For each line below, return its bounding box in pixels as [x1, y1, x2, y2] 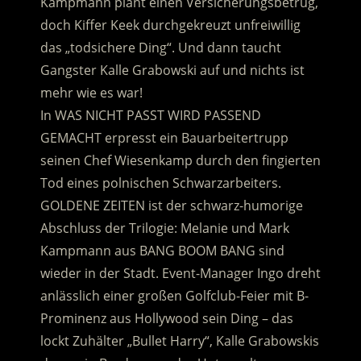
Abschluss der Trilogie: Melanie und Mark [39, 219, 289, 238]
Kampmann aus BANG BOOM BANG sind [39, 242, 284, 260]
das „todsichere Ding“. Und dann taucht [39, 39, 281, 57]
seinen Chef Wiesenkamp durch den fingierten [39, 151, 321, 170]
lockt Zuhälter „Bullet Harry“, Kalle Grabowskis [39, 332, 319, 351]
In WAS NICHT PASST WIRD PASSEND [39, 106, 261, 125]
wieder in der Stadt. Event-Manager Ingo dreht [39, 264, 321, 283]
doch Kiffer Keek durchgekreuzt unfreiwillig [39, 16, 301, 35]
